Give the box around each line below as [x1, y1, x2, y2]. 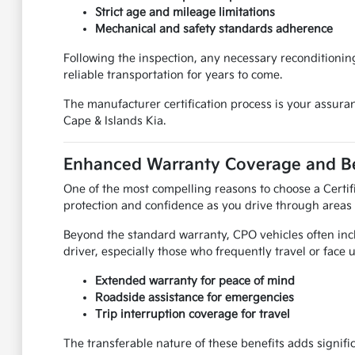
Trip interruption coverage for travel [94, 307, 290, 322]
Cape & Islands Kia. [63, 114, 166, 128]
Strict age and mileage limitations [94, 6, 275, 20]
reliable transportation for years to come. [63, 68, 282, 82]
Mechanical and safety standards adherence [94, 22, 333, 36]
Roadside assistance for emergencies [94, 291, 294, 305]
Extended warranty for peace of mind [94, 274, 295, 288]
